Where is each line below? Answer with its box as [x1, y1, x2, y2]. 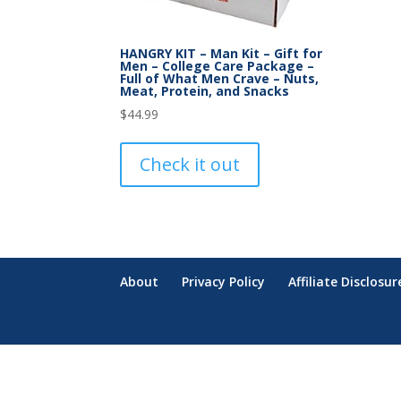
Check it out [140, 152, 241, 177]
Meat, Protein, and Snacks [120, 82, 290, 100]
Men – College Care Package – [120, 57, 315, 75]
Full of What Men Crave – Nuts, [120, 70, 320, 88]
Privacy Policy [182, 273, 266, 291]
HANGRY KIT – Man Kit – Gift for [120, 45, 323, 63]
